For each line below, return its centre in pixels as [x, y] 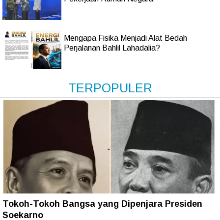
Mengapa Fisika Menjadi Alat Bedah [125, 38]
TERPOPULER [110, 88]
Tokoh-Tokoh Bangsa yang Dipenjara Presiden [102, 204]
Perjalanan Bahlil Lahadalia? [112, 48]
